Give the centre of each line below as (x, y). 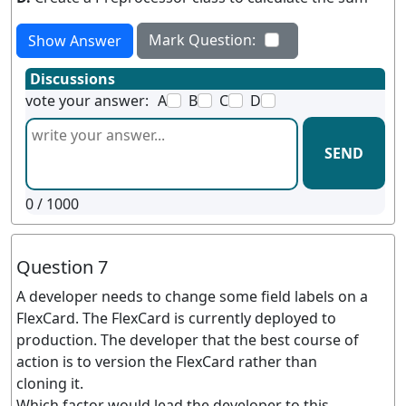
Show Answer (75, 41)
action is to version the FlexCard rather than (167, 362)
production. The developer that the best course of (188, 340)
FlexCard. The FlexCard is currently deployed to (176, 318)
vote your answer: (87, 101)
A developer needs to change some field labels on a (192, 296)
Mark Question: (202, 40)
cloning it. (50, 383)
